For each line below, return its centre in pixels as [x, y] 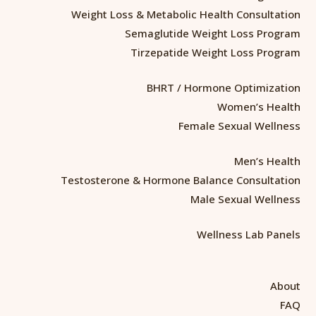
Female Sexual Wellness [239, 125]
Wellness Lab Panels [249, 234]
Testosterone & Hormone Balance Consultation [181, 180]
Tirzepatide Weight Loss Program [215, 52]
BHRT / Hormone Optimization [224, 87]
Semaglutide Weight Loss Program [213, 33]
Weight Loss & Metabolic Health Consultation [186, 14]
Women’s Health [259, 106]
